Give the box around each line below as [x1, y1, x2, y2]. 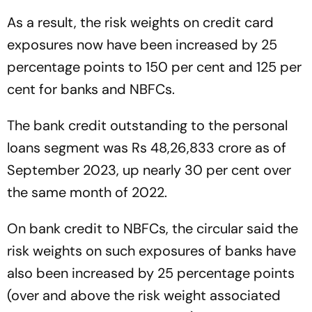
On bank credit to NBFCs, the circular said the [7, 219, 298, 237]
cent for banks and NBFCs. [7, 80, 175, 98]
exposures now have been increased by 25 [7, 36, 277, 54]
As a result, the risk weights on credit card [7, 13, 274, 31]
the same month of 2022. [7, 183, 167, 201]
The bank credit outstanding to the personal [7, 116, 288, 134]
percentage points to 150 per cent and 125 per [7, 58, 302, 76]
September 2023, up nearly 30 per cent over [7, 161, 291, 179]
